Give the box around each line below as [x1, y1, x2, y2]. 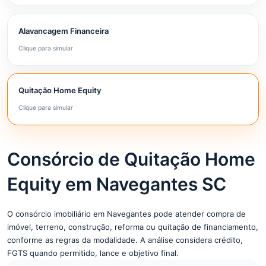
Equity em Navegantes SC [7, 173, 226, 195]
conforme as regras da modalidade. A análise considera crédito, [7, 235, 243, 245]
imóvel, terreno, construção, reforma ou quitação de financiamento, [7, 222, 258, 232]
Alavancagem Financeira [18, 26, 109, 36]
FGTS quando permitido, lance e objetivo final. [7, 248, 179, 258]
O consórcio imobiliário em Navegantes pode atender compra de [7, 209, 246, 218]
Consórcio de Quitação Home [7, 148, 255, 170]
